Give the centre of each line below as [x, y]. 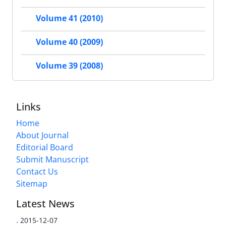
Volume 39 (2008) [69, 65]
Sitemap [32, 183]
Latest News [45, 203]
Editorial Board [45, 147]
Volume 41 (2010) [69, 18]
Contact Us [37, 171]
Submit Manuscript [52, 159]
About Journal [42, 135]
